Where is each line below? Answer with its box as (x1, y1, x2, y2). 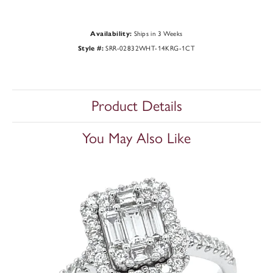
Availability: (90, 29, 132, 38)
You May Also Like (82, 129, 191, 147)
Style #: (77, 44, 104, 53)
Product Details (91, 97, 182, 115)
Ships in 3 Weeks (134, 29, 183, 38)
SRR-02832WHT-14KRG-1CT (105, 44, 196, 53)
